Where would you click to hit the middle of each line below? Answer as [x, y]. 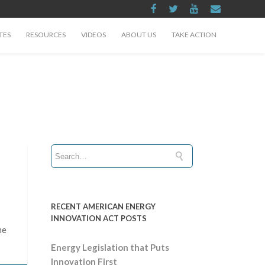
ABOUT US [139, 35]
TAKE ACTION [194, 35]
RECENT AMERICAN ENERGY [103, 206]
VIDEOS [93, 35]
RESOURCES [46, 35]
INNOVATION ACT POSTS [99, 218]
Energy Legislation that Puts [110, 247]
